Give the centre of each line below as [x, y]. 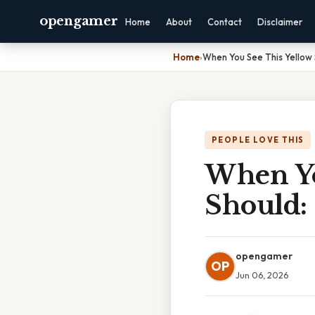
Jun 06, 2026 [262, 275]
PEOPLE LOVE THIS [258, 140]
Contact [225, 22]
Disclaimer [280, 22]
